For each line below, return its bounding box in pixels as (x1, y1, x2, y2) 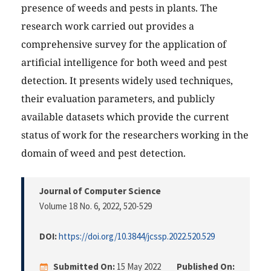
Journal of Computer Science (39, 185, 161, 197)
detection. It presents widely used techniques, (21, 74, 233, 88)
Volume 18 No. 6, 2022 (39, 200, 119, 212)
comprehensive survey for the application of (21, 38, 226, 51)
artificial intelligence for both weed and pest (21, 56, 227, 70)
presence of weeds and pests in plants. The (21, 1, 218, 15)
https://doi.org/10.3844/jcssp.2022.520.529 (59, 230, 215, 243)
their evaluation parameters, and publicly (21, 92, 215, 106)
